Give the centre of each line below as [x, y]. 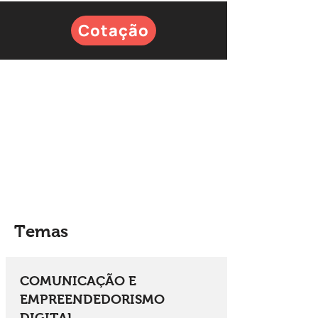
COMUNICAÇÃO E [78, 281]
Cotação [114, 31]
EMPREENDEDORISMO [92, 299]
